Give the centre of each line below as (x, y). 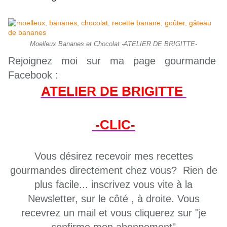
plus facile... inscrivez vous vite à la (113, 185)
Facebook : (33, 75)
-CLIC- (113, 125)
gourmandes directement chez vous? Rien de (113, 171)
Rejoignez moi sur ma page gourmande (113, 61)
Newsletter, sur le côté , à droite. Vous (113, 199)
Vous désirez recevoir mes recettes (113, 156)
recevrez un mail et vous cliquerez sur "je (113, 213)
